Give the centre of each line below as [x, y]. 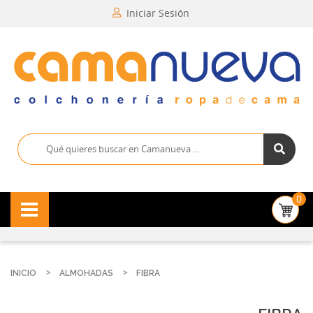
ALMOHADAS [86, 273]
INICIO [23, 273]
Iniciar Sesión [158, 13]
